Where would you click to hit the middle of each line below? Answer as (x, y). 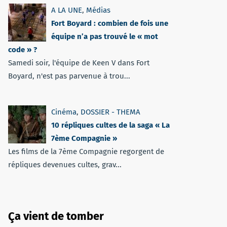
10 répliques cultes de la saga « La (110, 125)
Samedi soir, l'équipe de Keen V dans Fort (79, 63)
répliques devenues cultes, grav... (65, 165)
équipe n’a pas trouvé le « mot (105, 36)
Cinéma (64, 112)
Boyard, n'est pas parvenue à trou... (69, 76)
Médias (98, 10)
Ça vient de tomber (56, 216)
